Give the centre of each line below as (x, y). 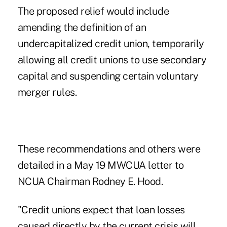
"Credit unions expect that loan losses (101, 210)
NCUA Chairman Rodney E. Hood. (90, 182)
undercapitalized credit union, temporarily (111, 44)
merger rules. (47, 92)
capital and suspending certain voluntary (108, 76)
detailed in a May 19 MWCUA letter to (101, 165)
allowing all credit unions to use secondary (112, 60)
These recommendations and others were (109, 149)
